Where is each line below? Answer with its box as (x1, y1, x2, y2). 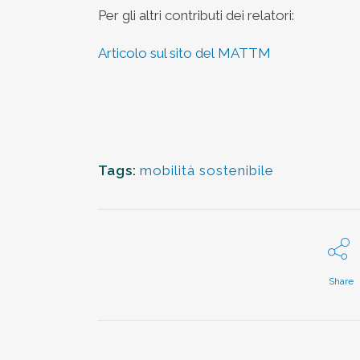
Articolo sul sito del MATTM (98, 44, 271, 61)
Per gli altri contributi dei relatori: (98, 6, 294, 23)
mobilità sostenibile (140, 162, 274, 178)
